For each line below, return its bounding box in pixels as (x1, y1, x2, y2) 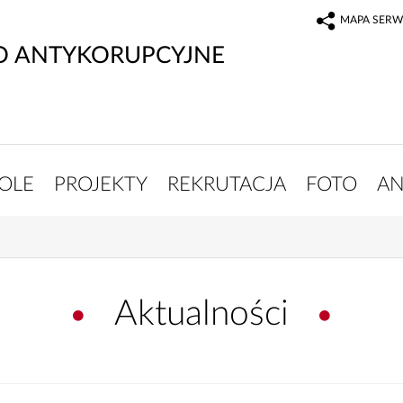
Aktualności (114, 297, 289, 333)
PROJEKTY (53, 174, 148, 194)
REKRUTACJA (166, 174, 286, 194)
